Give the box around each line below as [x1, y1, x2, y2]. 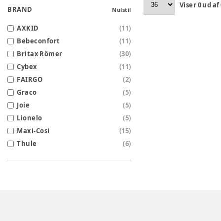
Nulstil [112, 5, 131, 13]
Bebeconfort [17, 37, 60, 45]
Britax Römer [17, 49, 63, 58]
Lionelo [17, 113, 42, 122]
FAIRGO [17, 75, 43, 84]
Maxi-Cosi [17, 126, 50, 135]
